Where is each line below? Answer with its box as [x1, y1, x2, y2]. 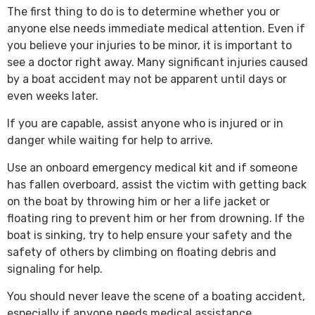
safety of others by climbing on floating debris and [7, 245, 276, 259]
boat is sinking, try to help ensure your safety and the [7, 229, 292, 243]
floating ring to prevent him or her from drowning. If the [7, 212, 304, 226]
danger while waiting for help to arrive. [7, 134, 213, 148]
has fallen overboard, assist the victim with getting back [7, 178, 307, 192]
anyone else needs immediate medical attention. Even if [7, 22, 305, 36]
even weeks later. [7, 89, 98, 103]
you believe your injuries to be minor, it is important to [7, 39, 292, 53]
